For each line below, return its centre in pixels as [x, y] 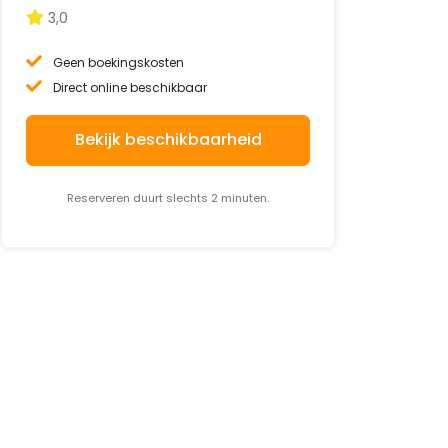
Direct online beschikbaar [132, 87]
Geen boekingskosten [119, 62]
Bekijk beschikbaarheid [168, 140]
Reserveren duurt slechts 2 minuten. [168, 197]
